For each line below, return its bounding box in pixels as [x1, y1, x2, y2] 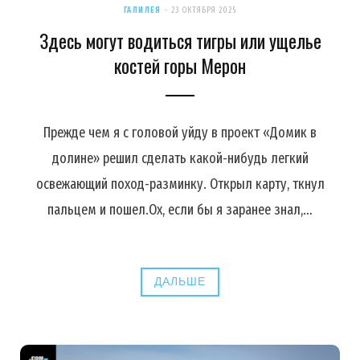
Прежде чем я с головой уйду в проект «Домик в [43, 124, 317, 142]
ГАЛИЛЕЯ [123, 6, 162, 16]
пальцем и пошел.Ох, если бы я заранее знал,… [47, 201, 313, 219]
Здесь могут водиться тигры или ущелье [39, 27, 321, 55]
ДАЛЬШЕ [154, 275, 206, 289]
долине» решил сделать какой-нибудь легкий [51, 149, 309, 168]
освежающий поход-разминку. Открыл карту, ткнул [35, 175, 325, 194]
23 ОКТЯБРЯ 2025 [171, 6, 237, 16]
